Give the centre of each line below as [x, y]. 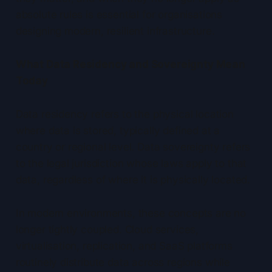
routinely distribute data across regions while [123, 263]
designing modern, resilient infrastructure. [115, 31]
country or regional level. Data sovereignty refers [133, 147]
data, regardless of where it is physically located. [133, 180]
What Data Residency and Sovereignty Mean [130, 65]
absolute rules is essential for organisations [119, 15]
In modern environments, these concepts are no [131, 213]
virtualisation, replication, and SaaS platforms [124, 246]
